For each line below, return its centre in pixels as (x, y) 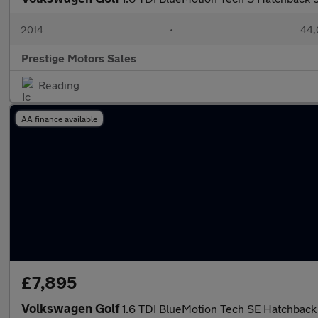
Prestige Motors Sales (79, 58)
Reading (59, 85)
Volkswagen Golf (72, 308)
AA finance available (59, 119)
